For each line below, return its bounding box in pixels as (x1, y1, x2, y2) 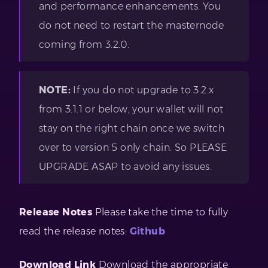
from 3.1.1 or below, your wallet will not (39, 103, 224, 115)
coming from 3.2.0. (39, 38, 130, 50)
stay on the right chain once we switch (39, 122, 226, 134)
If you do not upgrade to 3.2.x (71, 84, 214, 96)
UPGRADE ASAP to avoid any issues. (39, 160, 212, 172)
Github (129, 225, 166, 237)
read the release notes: (19, 225, 130, 237)
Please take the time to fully (92, 206, 229, 218)
